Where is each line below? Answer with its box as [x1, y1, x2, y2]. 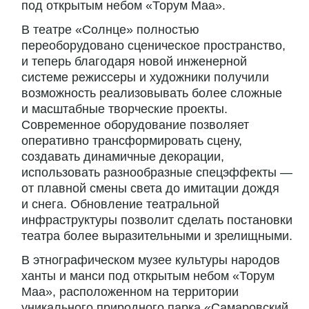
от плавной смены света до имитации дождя [21, 181, 279, 196]
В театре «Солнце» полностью [21, 23, 199, 37]
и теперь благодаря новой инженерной [21, 54, 247, 69]
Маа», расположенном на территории [21, 285, 239, 299]
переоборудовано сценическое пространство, [21, 39, 286, 53]
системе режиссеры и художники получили [21, 70, 269, 85]
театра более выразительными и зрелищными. [21, 229, 292, 243]
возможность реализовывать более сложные [21, 86, 282, 101]
